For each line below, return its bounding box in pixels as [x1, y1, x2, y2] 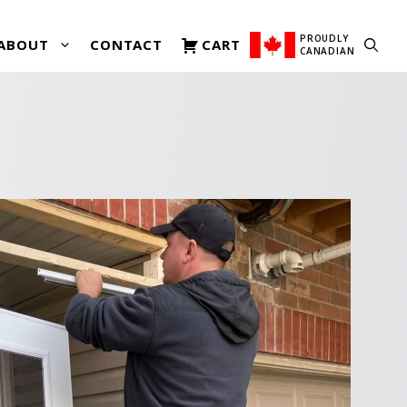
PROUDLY [299, 32, 350, 45]
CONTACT [89, 35, 164, 55]
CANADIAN [299, 45, 355, 58]
